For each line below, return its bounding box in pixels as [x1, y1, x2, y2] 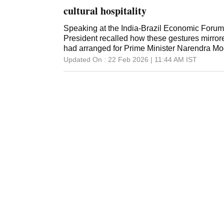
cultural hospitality [63, 3, 146, 18]
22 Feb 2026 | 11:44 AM [108, 55, 184, 64]
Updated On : [63, 55, 106, 64]
